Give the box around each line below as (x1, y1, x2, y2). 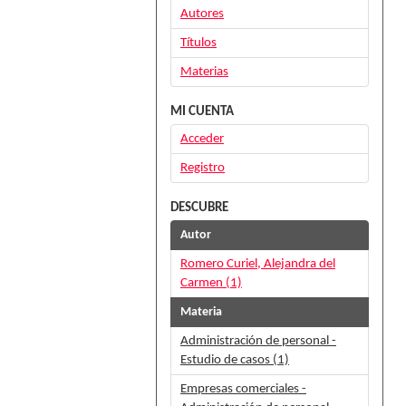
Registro (180, 161, 225, 175)
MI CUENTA (170, 105, 234, 119)
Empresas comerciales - (180, 382, 306, 396)
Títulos (180, 36, 217, 50)
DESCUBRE (170, 201, 228, 215)
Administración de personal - (180, 334, 336, 348)
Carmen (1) (180, 276, 242, 290)
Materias (180, 65, 228, 79)
